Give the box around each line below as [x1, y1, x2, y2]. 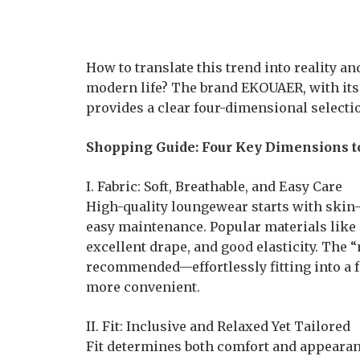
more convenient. [86, 279, 200, 295]
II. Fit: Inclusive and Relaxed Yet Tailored [86, 318, 350, 334]
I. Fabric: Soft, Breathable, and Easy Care [86, 178, 342, 194]
